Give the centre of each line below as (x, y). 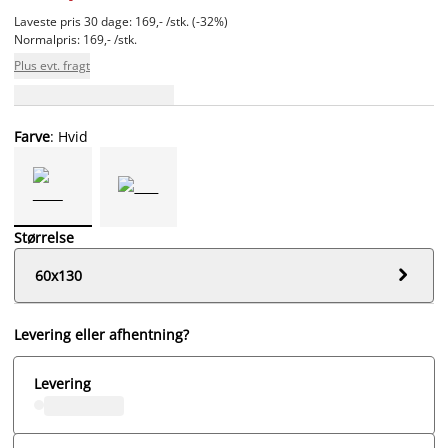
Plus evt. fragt (52, 65)
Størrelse (44, 237)
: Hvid (69, 136)
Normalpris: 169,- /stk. (75, 39)
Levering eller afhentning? (101, 334)
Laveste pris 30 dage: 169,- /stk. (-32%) (121, 21)
